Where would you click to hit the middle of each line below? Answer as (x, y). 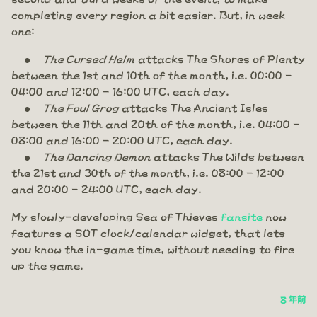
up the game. (47, 265)
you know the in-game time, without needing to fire (153, 248)
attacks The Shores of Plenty (220, 58)
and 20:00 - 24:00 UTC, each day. (106, 188)
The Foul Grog (81, 107)
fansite (242, 216)
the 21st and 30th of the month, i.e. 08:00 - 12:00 (148, 172)
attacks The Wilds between (227, 156)
